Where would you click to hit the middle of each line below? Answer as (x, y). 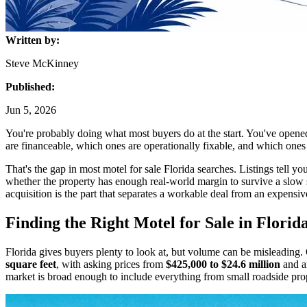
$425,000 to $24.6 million (223, 264)
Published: (30, 86)
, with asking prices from (111, 264)
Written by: (33, 40)
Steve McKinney (42, 63)
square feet (31, 264)
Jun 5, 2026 (31, 110)
